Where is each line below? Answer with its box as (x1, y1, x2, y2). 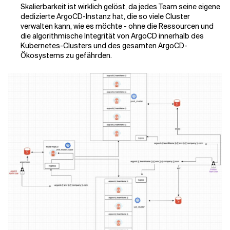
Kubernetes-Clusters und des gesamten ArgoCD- (21, 41, 187, 50)
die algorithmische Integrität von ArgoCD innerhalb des (21, 31, 204, 41)
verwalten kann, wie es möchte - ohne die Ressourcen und (21, 22, 214, 31)
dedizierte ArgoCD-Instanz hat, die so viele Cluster (21, 12, 190, 21)
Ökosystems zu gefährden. (21, 51, 112, 60)
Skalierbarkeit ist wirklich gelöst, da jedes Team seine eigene (21, 2, 220, 11)
